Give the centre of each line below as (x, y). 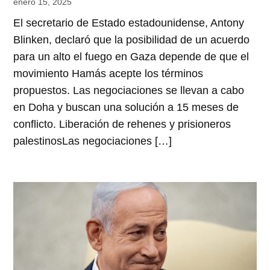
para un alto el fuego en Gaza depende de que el (131, 56)
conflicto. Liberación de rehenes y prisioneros (122, 124)
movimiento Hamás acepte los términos (108, 73)
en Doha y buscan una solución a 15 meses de (126, 107)
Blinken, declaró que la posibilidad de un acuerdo (132, 39)
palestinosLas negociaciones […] (93, 141)
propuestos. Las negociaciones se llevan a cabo (129, 90)
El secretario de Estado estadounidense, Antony (129, 23)
